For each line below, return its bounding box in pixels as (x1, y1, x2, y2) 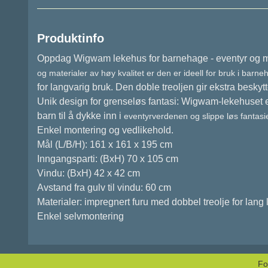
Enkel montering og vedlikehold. (37, 125, 173, 136)
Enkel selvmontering (37, 211, 124, 222)
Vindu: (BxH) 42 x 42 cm (37, 168, 140, 179)
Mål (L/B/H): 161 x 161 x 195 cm (37, 139, 172, 150)
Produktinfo (37, 32, 104, 45)
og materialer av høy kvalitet (37, 69, 147, 78)
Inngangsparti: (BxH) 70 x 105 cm (37, 154, 178, 165)
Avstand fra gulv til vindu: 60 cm (37, 182, 171, 193)
